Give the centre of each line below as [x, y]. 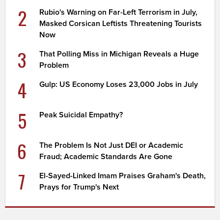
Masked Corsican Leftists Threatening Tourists [121, 23]
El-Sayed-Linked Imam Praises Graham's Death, [123, 176]
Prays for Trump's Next [79, 187]
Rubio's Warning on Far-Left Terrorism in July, [119, 12]
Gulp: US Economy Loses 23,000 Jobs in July [119, 84]
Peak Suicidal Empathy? [81, 115]
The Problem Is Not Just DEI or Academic [111, 145]
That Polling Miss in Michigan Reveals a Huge [119, 54]
